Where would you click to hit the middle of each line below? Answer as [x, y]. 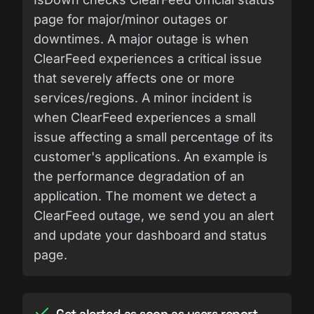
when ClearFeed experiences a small [145, 117]
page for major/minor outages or [131, 19]
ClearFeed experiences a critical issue [148, 58]
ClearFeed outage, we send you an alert [154, 215]
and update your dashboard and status [150, 235]
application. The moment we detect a [145, 196]
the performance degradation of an [139, 176]
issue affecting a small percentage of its [153, 137]
